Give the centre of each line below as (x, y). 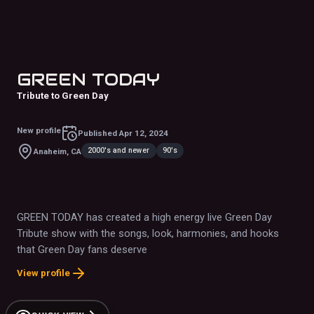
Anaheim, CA (57, 151)
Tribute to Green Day (63, 96)
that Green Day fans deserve (82, 250)
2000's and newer (119, 150)
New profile (39, 131)
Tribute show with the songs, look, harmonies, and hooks (148, 234)
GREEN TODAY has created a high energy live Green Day (144, 218)
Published (98, 133)
